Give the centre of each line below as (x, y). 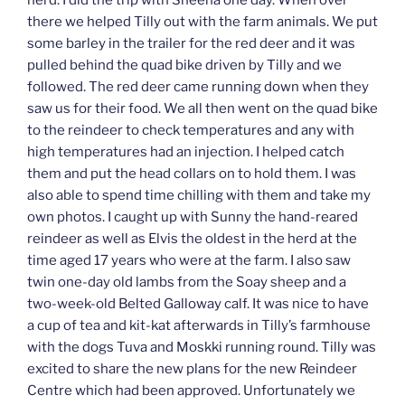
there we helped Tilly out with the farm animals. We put (202, 22)
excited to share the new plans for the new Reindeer (192, 369)
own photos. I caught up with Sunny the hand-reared (193, 217)
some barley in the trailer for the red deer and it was (191, 44)
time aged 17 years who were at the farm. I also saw (189, 261)
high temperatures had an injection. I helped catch (186, 152)
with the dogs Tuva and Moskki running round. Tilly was (202, 348)
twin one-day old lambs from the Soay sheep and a (187, 283)
